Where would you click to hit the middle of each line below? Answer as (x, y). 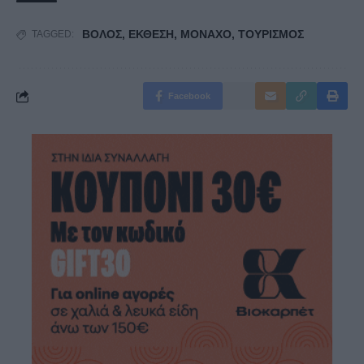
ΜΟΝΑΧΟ (206, 35)
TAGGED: (53, 35)
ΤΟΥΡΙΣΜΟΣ (271, 35)
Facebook (189, 96)
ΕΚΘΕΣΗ (151, 35)
